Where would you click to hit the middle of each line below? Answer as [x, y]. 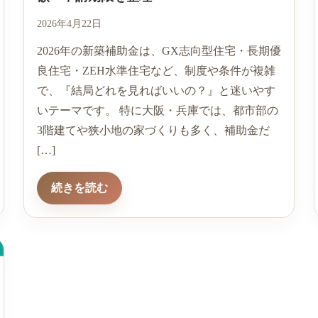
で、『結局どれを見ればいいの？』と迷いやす [156, 91]
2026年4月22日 [69, 24]
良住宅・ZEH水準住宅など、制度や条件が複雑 [156, 71]
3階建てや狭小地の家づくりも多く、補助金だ [153, 131]
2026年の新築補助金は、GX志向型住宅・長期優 [159, 51]
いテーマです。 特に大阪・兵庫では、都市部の [157, 111]
